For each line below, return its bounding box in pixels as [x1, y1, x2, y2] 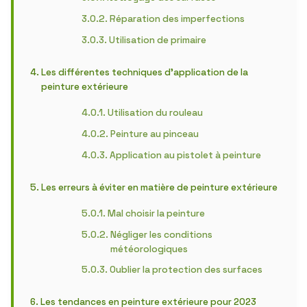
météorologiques [110, 243, 188, 255]
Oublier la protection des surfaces [109, 264, 262, 275]
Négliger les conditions [110, 229, 212, 241]
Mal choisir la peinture [107, 208, 205, 219]
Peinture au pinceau [110, 128, 199, 140]
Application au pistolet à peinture [109, 149, 261, 161]
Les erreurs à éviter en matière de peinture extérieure [40, 182, 278, 193]
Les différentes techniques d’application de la [40, 66, 248, 78]
